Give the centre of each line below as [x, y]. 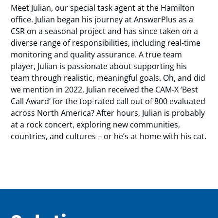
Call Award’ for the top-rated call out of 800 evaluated [108, 101]
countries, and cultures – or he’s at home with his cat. [109, 136]
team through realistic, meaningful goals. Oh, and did [108, 78]
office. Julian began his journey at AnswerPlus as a [102, 19]
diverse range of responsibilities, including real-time [106, 43]
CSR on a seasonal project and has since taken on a [105, 31]
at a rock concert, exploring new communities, [96, 125]
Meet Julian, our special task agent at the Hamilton [103, 8]
